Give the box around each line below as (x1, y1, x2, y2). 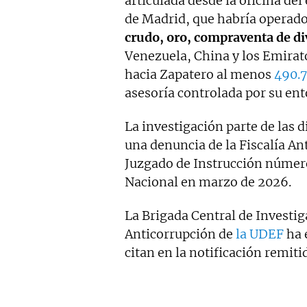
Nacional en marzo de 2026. (125, 174, 291, 190)
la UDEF (236, 226, 284, 242)
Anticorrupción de (125, 226, 236, 242)
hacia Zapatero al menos (125, 66, 274, 82)
